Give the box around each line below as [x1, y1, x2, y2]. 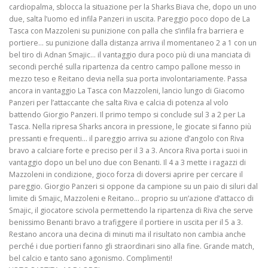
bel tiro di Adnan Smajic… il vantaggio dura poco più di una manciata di [9, 50, 251, 60]
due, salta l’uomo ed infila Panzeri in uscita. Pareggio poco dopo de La [9, 14, 250, 25]
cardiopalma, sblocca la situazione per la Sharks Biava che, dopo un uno [9, 2, 257, 13]
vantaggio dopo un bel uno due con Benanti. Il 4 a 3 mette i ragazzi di [9, 157, 246, 168]
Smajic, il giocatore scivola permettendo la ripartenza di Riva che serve [9, 205, 253, 216]
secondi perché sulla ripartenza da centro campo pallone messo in [9, 62, 240, 72]
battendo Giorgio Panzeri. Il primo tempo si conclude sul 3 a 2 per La [9, 109, 245, 120]
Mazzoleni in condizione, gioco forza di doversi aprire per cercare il [9, 169, 243, 180]
